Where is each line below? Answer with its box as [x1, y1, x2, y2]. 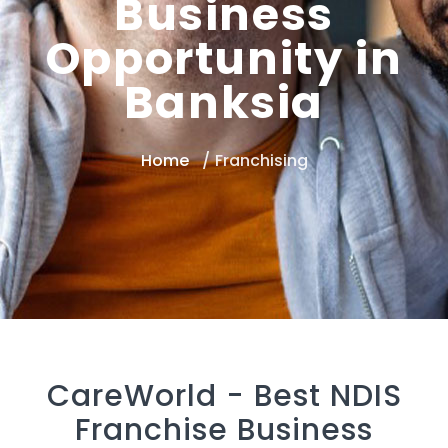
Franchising [214, 149, 308, 173]
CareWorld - [46, 375, 254, 418]
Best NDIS [253, 375, 402, 418]
